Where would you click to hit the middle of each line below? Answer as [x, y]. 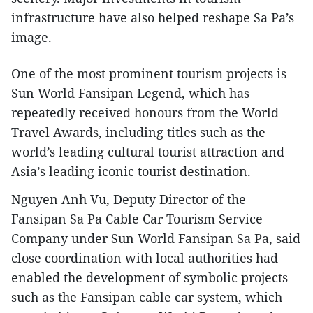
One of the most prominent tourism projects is [149, 73]
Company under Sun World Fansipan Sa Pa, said [156, 238]
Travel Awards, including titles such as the [138, 132]
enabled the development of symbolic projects [150, 277]
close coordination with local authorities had [145, 258]
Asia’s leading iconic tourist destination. [131, 171]
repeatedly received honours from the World [145, 112]
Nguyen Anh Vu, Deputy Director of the [129, 199]
